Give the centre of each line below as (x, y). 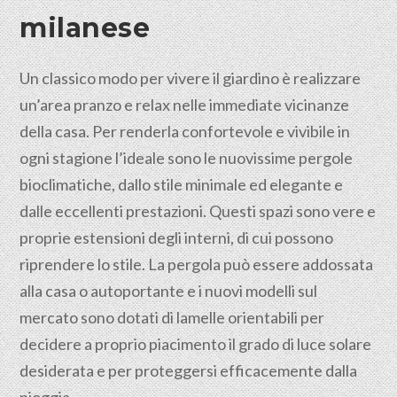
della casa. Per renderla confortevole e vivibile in (185, 131)
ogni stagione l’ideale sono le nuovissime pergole (187, 158)
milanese (85, 28)
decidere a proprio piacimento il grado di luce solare (196, 344)
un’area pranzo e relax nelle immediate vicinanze (185, 105)
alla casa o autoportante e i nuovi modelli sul (169, 291)
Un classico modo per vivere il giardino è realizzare (191, 78)
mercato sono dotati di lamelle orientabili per (172, 317)
